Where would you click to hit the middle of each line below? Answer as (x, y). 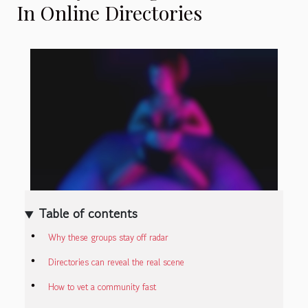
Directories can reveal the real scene (116, 263)
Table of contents (88, 213)
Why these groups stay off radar (108, 238)
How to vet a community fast (102, 287)
